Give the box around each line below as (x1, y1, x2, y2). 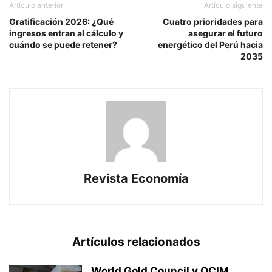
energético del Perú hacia (158, 39, 263, 50)
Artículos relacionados (72, 234, 200, 249)
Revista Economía (83, 171, 189, 186)
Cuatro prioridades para (163, 16, 263, 27)
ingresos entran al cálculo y (9, 27, 123, 38)
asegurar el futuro (188, 27, 263, 38)
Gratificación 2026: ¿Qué (9, 16, 114, 27)
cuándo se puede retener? (9, 39, 117, 50)
